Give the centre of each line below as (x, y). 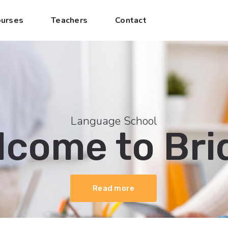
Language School (114, 121)
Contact (131, 20)
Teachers (69, 20)
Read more (114, 188)
